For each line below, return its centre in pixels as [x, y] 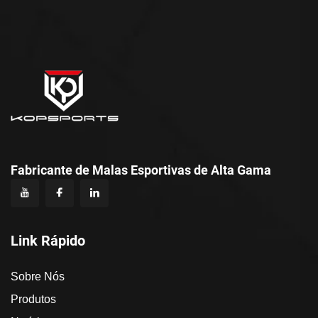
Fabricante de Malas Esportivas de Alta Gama [141, 170]
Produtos [33, 300]
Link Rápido [48, 241]
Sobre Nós [38, 277]
